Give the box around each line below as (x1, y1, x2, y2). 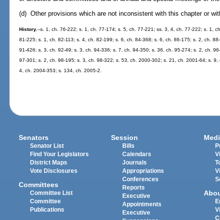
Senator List (30, 142, 64, 149)
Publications (30, 207, 65, 213)
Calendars (122, 151, 152, 157)
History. (19, 27, 38, 32)
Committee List (30, 190, 73, 196)
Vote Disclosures (30, 167, 78, 174)
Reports (122, 184, 145, 191)
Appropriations (122, 167, 165, 174)
